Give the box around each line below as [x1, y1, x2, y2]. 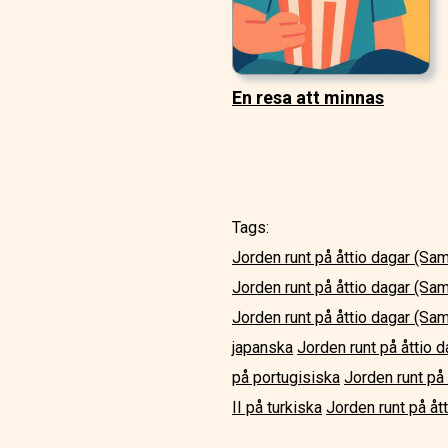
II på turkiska [232, 398, 322, 418]
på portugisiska [232, 368, 340, 388]
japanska [232, 338, 293, 358]
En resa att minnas [232, 87, 384, 109]
